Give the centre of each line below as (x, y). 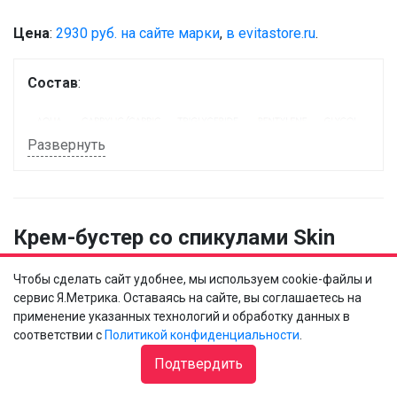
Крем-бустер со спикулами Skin (174, 238)
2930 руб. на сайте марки (138, 34)
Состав (53, 83)
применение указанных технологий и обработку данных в (182, 316)
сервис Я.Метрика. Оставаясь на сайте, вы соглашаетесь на (187, 298)
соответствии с (59, 335)
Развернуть (66, 145)
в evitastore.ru (271, 34)
